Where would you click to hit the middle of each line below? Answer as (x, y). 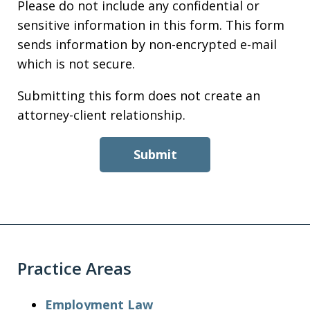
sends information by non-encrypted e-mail (147, 44)
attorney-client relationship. (101, 115)
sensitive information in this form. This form (151, 25)
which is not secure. (76, 64)
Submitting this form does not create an (139, 95)
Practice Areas (74, 268)
